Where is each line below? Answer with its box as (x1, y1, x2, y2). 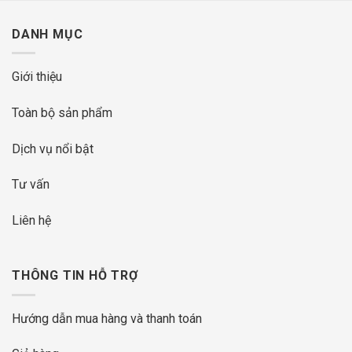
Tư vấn (12, 177, 49, 192)
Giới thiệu (12, 69, 62, 85)
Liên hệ (12, 213, 51, 229)
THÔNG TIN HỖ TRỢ (12, 268, 138, 284)
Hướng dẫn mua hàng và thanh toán (12, 310, 202, 326)
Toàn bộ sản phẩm (12, 104, 112, 120)
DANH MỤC (12, 26, 83, 42)
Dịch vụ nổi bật (12, 141, 93, 156)
